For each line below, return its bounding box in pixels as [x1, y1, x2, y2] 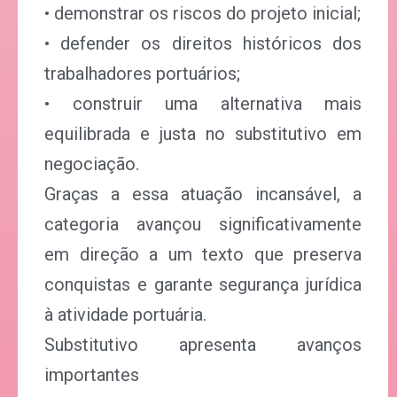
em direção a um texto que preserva [44, 244, 362, 265]
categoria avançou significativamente [44, 214, 362, 235]
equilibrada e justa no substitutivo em [44, 123, 362, 144]
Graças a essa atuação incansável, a [44, 183, 362, 205]
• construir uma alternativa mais [44, 93, 362, 114]
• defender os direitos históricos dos [44, 33, 362, 54]
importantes [44, 364, 139, 385]
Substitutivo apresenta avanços [44, 334, 362, 355]
